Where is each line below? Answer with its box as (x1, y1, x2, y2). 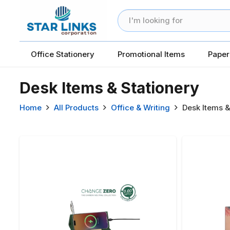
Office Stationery (31, 49, 94, 59)
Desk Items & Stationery (19, 78, 199, 97)
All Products (53, 102, 99, 112)
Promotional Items (118, 49, 185, 59)
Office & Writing (110, 102, 170, 112)
